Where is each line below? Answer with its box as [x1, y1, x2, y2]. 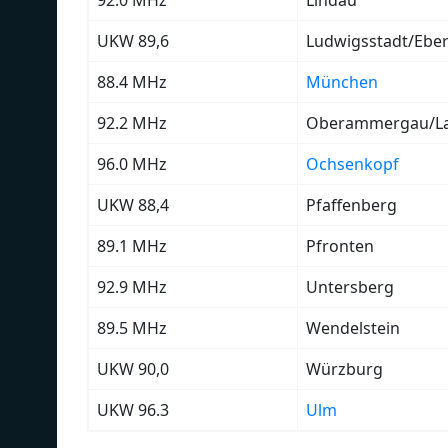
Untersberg [306, 275, 394, 298]
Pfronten [306, 234, 374, 257]
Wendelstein [306, 316, 400, 339]
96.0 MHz [97, 152, 167, 175]
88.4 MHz [97, 70, 167, 93]
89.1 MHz [97, 234, 167, 257]
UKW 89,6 [97, 29, 169, 52]
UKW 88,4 [97, 193, 169, 216]
